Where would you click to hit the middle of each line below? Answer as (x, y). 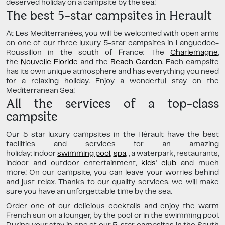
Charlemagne (194, 53)
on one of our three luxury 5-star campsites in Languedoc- (113, 43)
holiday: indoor (32, 154)
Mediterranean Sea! (40, 91)
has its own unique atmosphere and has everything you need (113, 72)
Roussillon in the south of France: (78, 53)
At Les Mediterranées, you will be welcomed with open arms (113, 34)
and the (94, 63)
